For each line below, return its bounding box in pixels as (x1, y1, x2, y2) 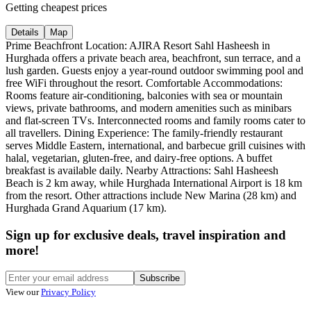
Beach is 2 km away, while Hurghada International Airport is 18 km (6, 176, 302, 189)
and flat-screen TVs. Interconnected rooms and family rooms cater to (6, 114, 305, 126)
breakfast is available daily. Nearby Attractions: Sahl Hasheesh (6, 164, 278, 176)
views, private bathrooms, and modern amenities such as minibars (6, 101, 292, 114)
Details (11, 26, 39, 37)
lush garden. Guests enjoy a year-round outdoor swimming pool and (6, 64, 303, 76)
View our (6, 287, 39, 298)
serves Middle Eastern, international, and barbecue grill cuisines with (6, 139, 305, 151)
